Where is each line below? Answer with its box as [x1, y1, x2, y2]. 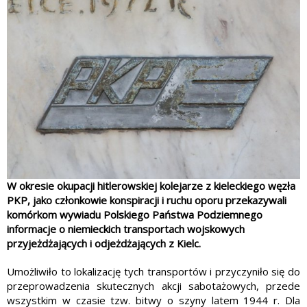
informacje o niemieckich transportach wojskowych [7, 222, 245, 236]
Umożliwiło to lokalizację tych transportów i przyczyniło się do [7, 265, 300, 279]
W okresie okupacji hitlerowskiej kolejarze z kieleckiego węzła [7, 179, 295, 193]
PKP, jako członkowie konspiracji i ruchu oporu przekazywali [7, 193, 286, 208]
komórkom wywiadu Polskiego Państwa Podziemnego [7, 208, 262, 222]
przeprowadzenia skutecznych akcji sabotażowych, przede [7, 279, 300, 293]
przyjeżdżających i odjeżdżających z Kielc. [7, 236, 201, 251]
